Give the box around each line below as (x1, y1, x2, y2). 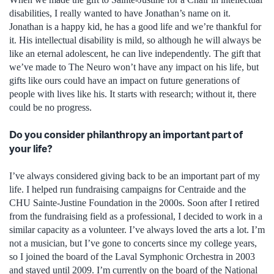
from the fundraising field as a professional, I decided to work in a (9, 211, 262, 222)
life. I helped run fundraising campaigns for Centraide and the (9, 184, 246, 195)
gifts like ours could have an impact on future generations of (9, 75, 240, 86)
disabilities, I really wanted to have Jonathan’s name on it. (9, 7, 231, 18)
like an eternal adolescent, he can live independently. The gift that (9, 48, 261, 59)
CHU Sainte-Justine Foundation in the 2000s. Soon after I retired (9, 198, 259, 209)
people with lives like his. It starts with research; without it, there (9, 88, 256, 99)
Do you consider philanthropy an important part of (9, 128, 243, 141)
